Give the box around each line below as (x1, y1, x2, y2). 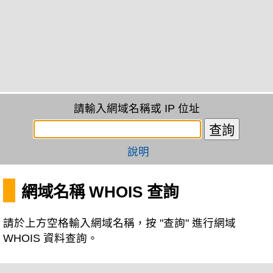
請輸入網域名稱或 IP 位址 (73, 102, 200, 115)
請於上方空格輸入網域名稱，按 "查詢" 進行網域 (3, 217, 236, 229)
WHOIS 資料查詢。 (3, 232, 98, 244)
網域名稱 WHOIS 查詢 (21, 183, 179, 201)
